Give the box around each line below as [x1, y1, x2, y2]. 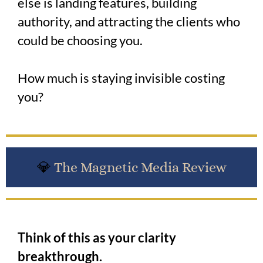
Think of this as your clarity [18, 230, 176, 245]
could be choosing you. [18, 32, 143, 48]
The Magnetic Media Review [50, 159, 227, 176]
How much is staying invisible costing [18, 70, 225, 86]
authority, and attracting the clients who [18, 14, 240, 29]
